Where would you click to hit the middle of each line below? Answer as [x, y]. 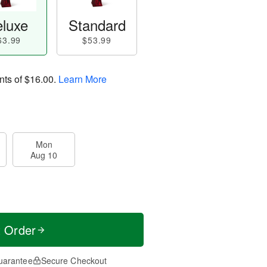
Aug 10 [44, 155]
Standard [97, 25]
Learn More [83, 79]
